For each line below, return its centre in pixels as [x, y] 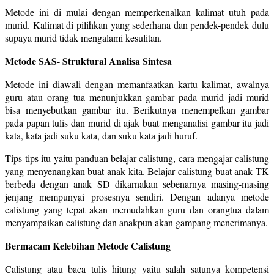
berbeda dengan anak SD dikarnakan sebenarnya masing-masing [137, 183]
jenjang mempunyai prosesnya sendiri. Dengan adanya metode [137, 196]
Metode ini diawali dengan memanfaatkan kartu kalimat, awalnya [137, 84]
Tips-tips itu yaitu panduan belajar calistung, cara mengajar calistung [137, 158]
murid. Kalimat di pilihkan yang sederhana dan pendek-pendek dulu [137, 24]
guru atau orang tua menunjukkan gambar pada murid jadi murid [137, 97]
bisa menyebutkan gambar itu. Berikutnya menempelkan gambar [137, 109]
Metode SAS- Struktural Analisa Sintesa [88, 61]
